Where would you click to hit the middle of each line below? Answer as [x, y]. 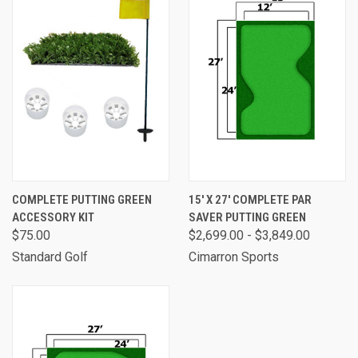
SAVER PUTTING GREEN [247, 217]
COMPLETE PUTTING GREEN [82, 199]
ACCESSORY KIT [53, 217]
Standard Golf [50, 257]
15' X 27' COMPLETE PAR [250, 199]
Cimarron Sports [234, 257]
